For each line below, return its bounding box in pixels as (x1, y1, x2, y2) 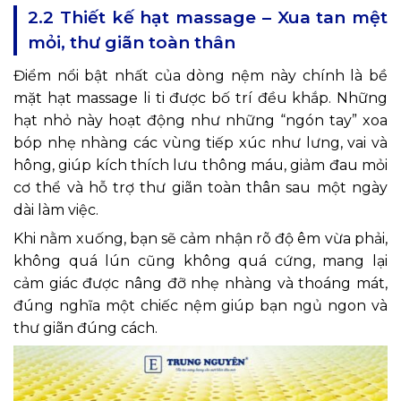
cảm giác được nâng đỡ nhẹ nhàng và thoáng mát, (13, 274, 388, 292)
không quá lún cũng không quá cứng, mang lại (13, 252, 388, 269)
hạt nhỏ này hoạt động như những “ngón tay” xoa (13, 111, 388, 129)
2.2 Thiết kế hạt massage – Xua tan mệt (28, 6, 388, 28)
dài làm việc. (13, 200, 98, 218)
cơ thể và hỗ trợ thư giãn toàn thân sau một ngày (13, 178, 388, 196)
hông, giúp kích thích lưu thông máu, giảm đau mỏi (13, 156, 388, 174)
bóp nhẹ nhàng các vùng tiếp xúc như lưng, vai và (13, 133, 388, 151)
